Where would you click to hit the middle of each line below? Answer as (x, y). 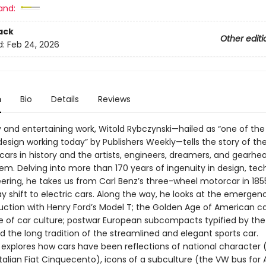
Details (65, 99)
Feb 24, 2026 (33, 45)
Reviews (114, 99)
